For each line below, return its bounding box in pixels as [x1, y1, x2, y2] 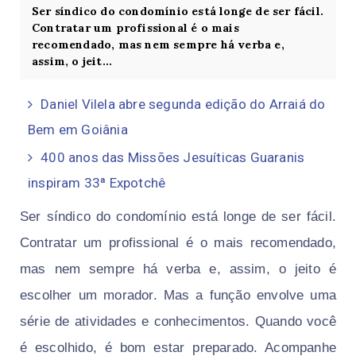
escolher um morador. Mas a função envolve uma [20, 287, 336, 303]
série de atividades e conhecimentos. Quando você [20, 313, 336, 329]
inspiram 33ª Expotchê [28, 174, 166, 191]
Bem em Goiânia [28, 121, 128, 137]
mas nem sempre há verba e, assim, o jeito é [20, 261, 336, 277]
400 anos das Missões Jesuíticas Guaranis [41, 149, 305, 165]
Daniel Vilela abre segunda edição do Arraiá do [41, 95, 326, 112]
